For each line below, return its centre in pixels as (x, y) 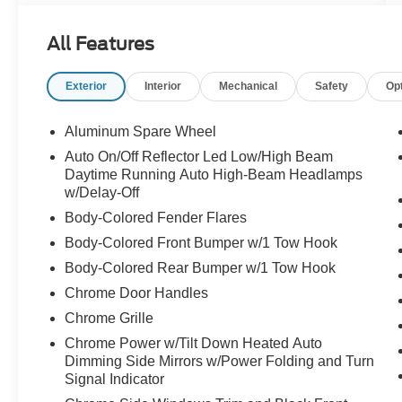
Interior (163, 86)
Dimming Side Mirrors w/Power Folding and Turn (220, 361)
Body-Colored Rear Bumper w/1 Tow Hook (201, 267)
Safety (332, 86)
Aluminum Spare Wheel (141, 131)
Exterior (87, 86)
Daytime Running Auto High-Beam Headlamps (214, 174)
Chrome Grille (109, 318)
